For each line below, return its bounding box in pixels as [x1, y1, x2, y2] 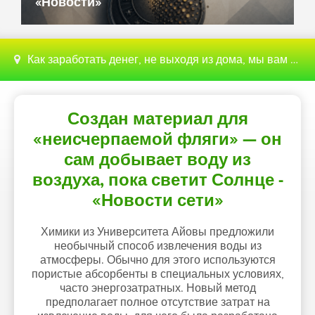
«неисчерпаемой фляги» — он [33, 129, 282, 150]
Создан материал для [67, 109, 248, 129]
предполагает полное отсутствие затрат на [45, 295, 270, 309]
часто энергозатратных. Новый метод [59, 281, 256, 295]
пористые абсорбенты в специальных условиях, [31, 267, 284, 281]
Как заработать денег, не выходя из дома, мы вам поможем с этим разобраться [27, 53, 290, 67]
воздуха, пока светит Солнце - [32, 170, 283, 191]
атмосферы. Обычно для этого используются [39, 253, 276, 267]
